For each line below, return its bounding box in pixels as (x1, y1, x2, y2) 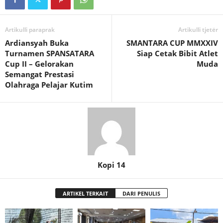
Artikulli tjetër (178, 25, 218, 34)
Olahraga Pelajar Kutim (5, 79, 93, 90)
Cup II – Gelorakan (5, 58, 74, 69)
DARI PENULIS (122, 189, 160, 197)
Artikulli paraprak (5, 25, 55, 34)
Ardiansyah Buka (5, 37, 69, 48)
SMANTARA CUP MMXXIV (126, 37, 218, 48)
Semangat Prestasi (5, 69, 74, 79)
